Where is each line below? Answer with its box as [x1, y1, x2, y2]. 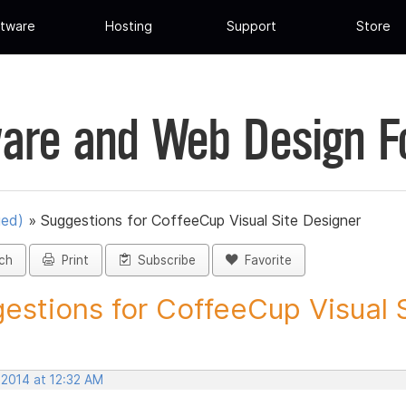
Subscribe [130, 253, 196, 268]
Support [226, 18, 276, 34]
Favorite [237, 253, 292, 268]
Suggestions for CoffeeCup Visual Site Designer [41, 211, 361, 230]
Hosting [105, 18, 153, 34]
